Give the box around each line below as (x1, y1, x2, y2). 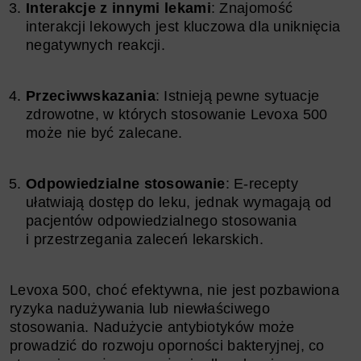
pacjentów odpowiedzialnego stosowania (26, 212, 297, 229)
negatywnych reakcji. (26, 36, 166, 53)
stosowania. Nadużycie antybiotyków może (10, 318, 295, 335)
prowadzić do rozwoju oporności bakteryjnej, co (10, 337, 325, 354)
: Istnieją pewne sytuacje (155, 87, 320, 104)
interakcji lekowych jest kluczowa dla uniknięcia (26, 18, 341, 35)
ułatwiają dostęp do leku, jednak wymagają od (26, 193, 332, 210)
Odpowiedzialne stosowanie (26, 175, 226, 192)
